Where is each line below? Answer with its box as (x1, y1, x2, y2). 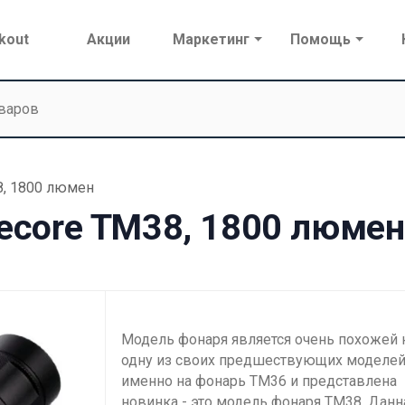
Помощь (290, 31, 352, 49)
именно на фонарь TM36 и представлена (120, 372, 397, 390)
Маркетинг (173, 31, 250, 49)
